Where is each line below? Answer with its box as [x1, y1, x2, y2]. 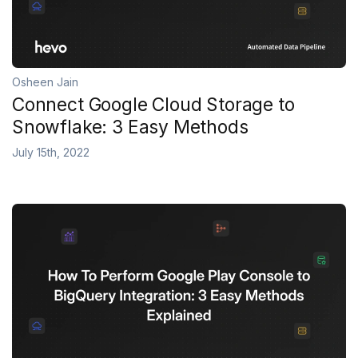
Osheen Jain [12, 74, 78, 89]
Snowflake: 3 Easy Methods [12, 116, 249, 137]
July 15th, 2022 [12, 145, 89, 159]
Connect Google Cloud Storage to [12, 93, 295, 115]
